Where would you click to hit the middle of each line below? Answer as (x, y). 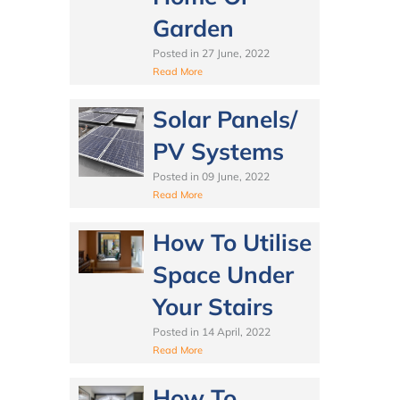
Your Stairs (212, 306)
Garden (193, 28)
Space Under (223, 274)
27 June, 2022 (235, 53)
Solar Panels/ (225, 119)
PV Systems (218, 151)
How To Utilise (232, 242)
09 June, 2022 (235, 176)
